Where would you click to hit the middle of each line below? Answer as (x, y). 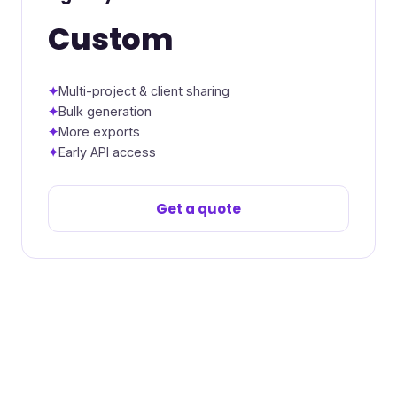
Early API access (107, 152)
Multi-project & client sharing (144, 91)
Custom (110, 39)
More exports (99, 132)
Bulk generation (105, 112)
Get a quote (198, 208)
